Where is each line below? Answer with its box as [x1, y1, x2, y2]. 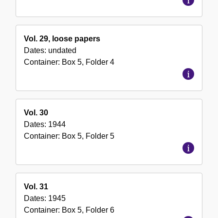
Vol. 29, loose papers [24, 35, 100, 43]
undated [48, 46, 76, 55]
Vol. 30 [24, 109, 48, 117]
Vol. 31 [24, 182, 48, 191]
